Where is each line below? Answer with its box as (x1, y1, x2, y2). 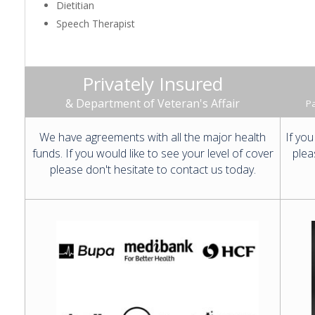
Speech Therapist (56, 17, 136, 30)
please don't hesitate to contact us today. (49, 162, 256, 177)
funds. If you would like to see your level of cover (32, 146, 274, 161)
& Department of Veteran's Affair (65, 96, 240, 111)
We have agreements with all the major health (39, 129, 266, 145)
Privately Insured (82, 71, 224, 96)
